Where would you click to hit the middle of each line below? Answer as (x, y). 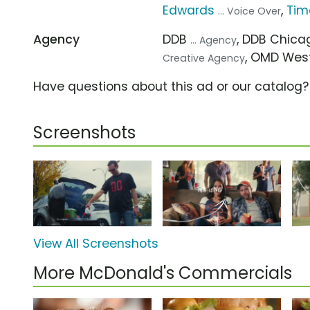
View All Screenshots (96, 244)
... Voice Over (250, 11)
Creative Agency (204, 58)
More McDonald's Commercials (163, 273)
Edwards (189, 10)
